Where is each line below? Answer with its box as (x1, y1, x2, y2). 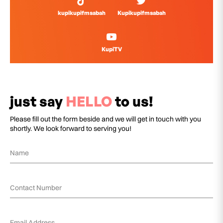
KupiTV (101, 45, 122, 53)
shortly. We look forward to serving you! (10, 124, 131, 133)
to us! (112, 93, 153, 110)
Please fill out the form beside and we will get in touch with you (10, 114, 201, 123)
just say (10, 93, 66, 110)
